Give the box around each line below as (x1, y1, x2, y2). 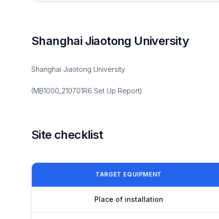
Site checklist (31, 128, 103, 142)
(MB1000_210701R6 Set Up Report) (31, 87, 142, 95)
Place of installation (94, 195, 163, 203)
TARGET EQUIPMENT (95, 171, 162, 178)
